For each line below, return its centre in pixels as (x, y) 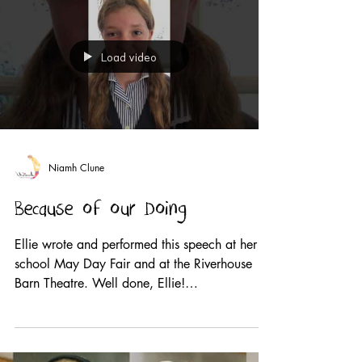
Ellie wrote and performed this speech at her (136, 244)
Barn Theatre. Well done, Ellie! (100, 283)
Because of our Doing (101, 211)
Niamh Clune (76, 167)
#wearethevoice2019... (80, 303)
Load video (129, 57)
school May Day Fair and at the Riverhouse (133, 264)
